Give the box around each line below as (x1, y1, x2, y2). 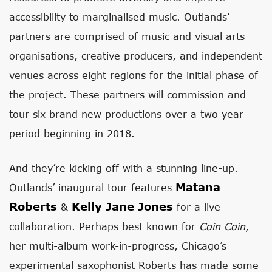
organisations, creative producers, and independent (9, 50, 262, 61)
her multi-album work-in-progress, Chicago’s (9, 240, 226, 251)
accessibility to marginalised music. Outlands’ (9, 11, 229, 22)
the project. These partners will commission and (9, 89, 246, 100)
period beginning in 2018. (9, 127, 135, 139)
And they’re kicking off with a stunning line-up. (9, 162, 238, 174)
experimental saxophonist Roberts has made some (9, 259, 259, 271)
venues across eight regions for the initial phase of (9, 69, 258, 81)
